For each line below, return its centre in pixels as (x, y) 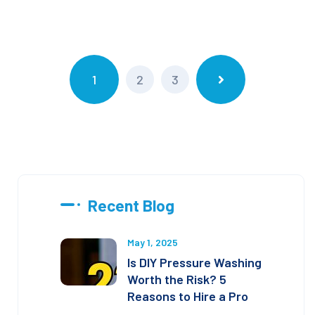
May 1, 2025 (153, 242)
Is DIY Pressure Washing (194, 262)
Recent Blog (131, 205)
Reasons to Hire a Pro (188, 296)
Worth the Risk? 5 (177, 279)
